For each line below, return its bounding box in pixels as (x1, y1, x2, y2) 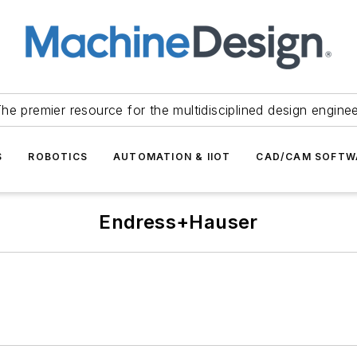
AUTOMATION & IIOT (113, 151, 231, 163)
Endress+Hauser (99, 210, 258, 233)
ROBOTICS (28, 151, 88, 163)
